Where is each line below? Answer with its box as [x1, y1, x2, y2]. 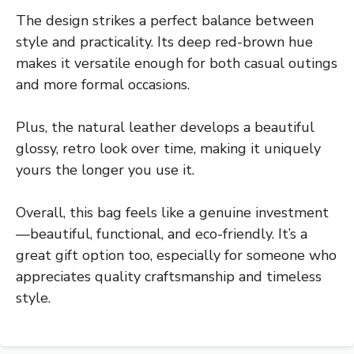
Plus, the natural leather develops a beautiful [16, 118, 314, 137]
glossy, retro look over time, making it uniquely [16, 139, 321, 159]
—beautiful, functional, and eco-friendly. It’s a [16, 224, 307, 244]
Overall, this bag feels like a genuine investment [16, 203, 329, 223]
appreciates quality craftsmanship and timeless [16, 267, 322, 287]
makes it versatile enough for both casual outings [16, 54, 337, 73]
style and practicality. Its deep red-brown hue [16, 32, 313, 52]
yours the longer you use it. [16, 160, 194, 180]
